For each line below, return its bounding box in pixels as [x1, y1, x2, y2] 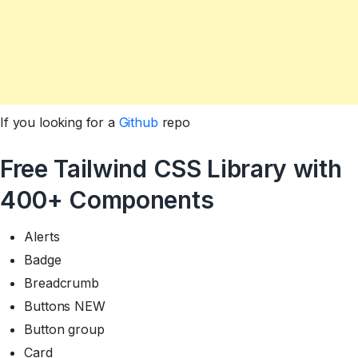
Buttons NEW [24, 298, 105, 315]
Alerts [24, 229, 60, 245]
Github [118, 114, 162, 131]
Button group [24, 321, 105, 338]
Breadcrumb [24, 275, 99, 292]
